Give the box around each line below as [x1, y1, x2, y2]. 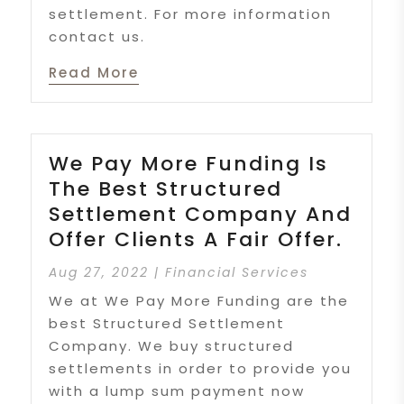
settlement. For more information [49, 4, 333, 23]
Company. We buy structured [49, 336, 295, 356]
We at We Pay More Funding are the [49, 291, 350, 311]
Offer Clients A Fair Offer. [49, 225, 344, 254]
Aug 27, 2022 [49, 263, 150, 282]
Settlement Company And [49, 200, 353, 229]
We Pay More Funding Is [49, 150, 329, 179]
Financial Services [165, 263, 309, 282]
